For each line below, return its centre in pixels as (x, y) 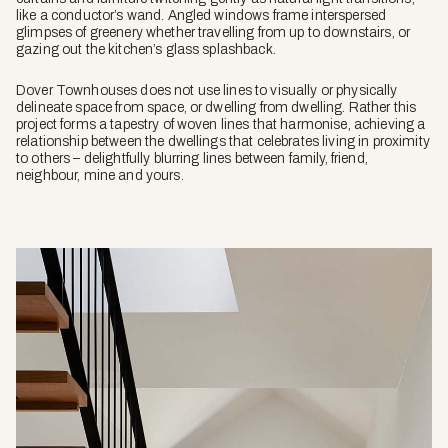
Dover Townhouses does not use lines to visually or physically (207, 91)
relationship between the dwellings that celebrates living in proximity (223, 142)
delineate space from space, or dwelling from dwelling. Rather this (216, 108)
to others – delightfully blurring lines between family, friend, (192, 159)
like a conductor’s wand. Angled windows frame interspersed (201, 16)
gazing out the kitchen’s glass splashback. (146, 50)
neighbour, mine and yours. (100, 176)
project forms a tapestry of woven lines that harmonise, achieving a (221, 125)
